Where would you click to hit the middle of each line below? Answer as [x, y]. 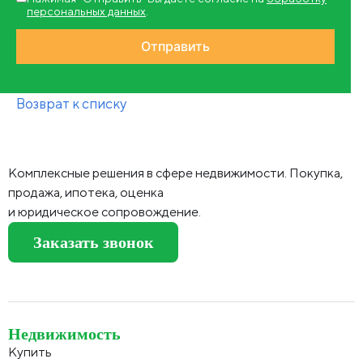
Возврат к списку [72, 104]
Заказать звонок [93, 242]
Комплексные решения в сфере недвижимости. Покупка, [175, 173]
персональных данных [86, 11]
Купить [30, 352]
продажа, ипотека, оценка [86, 192]
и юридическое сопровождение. [105, 211]
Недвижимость [64, 334]
